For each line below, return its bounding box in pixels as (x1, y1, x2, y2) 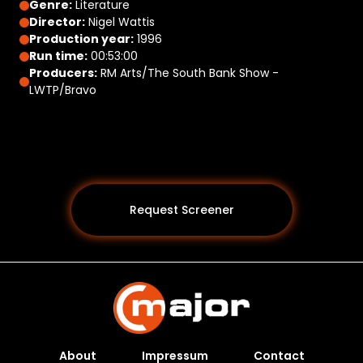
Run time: (29, 48, 88, 64)
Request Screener (129, 201, 234, 218)
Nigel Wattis (85, 14, 155, 30)
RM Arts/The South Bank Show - (97, 65, 279, 81)
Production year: (29, 31, 134, 47)
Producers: (29, 65, 97, 81)
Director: (29, 14, 85, 30)
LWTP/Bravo (29, 82, 96, 98)
